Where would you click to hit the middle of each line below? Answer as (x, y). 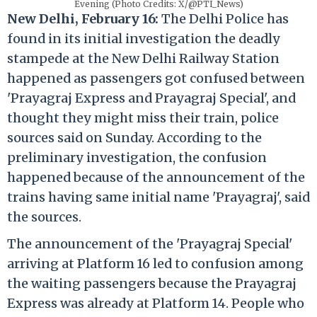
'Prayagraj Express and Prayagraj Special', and (151, 98)
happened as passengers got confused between (156, 78)
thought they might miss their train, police (143, 117)
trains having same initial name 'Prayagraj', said (158, 197)
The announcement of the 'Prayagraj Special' (150, 243)
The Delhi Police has (224, 18)
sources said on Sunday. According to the (134, 137)
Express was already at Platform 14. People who (156, 303)
